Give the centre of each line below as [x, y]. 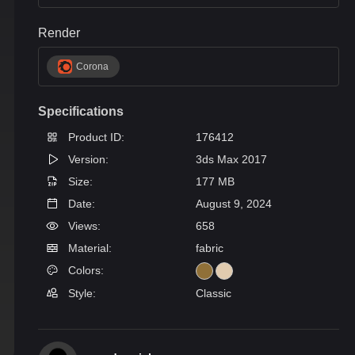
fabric [210, 248]
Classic [214, 293]
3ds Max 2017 [231, 159]
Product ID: [95, 137]
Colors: [84, 270]
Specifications [81, 111]
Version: [87, 159]
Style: [80, 293]
